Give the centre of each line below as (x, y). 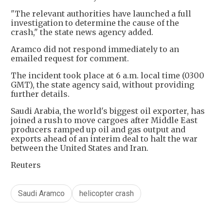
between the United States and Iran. (80, 148)
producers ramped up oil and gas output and (98, 130)
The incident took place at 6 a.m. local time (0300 (108, 76)
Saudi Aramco (41, 194)
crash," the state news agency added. (82, 32)
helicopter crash (107, 194)
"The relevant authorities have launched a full (101, 14)
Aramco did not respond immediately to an (95, 49)
